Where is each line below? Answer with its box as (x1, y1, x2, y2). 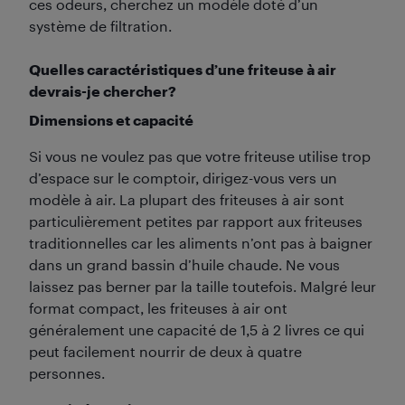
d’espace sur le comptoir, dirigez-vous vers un (29, 169, 337, 186)
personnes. (29, 364, 105, 381)
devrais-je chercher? (29, 82, 176, 99)
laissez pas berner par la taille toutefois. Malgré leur (29, 278, 376, 295)
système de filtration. (29, 17, 172, 34)
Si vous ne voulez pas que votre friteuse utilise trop (29, 147, 371, 165)
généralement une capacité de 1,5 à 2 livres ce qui (29, 321, 364, 338)
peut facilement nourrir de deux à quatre (29, 343, 302, 360)
